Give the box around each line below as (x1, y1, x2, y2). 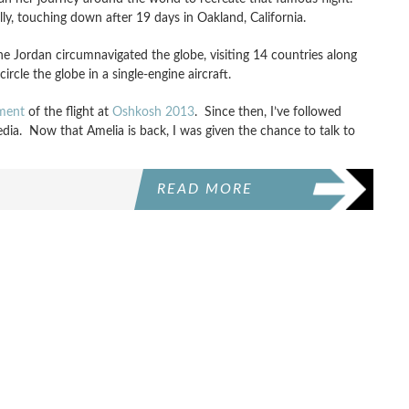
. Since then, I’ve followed (194, 105, 341, 119)
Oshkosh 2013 (111, 105, 194, 119)
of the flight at (24, 105, 112, 119)
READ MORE (157, 182, 254, 196)
